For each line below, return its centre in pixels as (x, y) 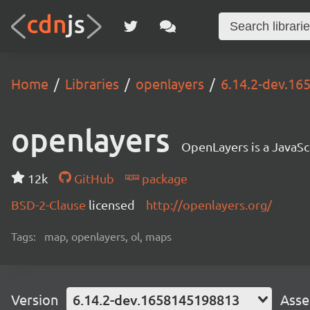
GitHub (92, 178)
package (163, 178)
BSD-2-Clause (50, 204)
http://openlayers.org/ (209, 204)
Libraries (92, 83)
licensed (112, 204)
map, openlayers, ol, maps (108, 236)
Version (35, 299)
